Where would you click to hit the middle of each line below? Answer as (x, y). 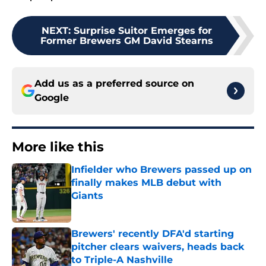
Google (52, 98)
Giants (87, 196)
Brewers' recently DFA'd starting (153, 234)
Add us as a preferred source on (114, 84)
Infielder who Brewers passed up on (161, 170)
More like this (58, 147)
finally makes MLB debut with (146, 183)
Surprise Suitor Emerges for (142, 31)
